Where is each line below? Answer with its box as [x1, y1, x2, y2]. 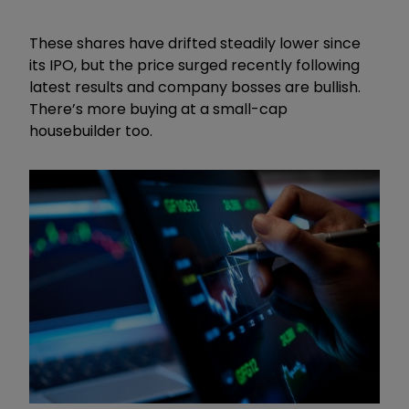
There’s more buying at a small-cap [29, 98, 288, 120]
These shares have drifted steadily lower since [29, 32, 361, 54]
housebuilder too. [29, 120, 152, 142]
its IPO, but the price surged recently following [29, 54, 360, 76]
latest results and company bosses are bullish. [29, 76, 361, 98]
